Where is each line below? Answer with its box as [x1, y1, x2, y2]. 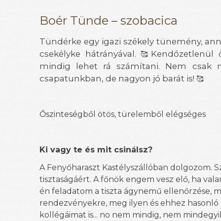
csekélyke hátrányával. [39, 49, 141, 59]
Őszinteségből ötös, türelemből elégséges [39, 110, 206, 119]
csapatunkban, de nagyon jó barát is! [39, 74, 196, 83]
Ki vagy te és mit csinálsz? [39, 145, 152, 154]
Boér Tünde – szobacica [39, 13, 178, 28]
